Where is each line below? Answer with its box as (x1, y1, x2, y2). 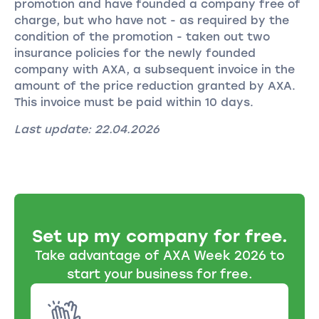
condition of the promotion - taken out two (14, 29, 270, 43)
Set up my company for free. (31, 226, 288, 247)
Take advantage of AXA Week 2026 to (34, 248, 285, 263)
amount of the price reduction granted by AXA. (14, 78, 296, 93)
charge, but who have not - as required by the (14, 13, 289, 27)
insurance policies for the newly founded (14, 46, 256, 60)
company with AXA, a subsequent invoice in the (14, 62, 295, 76)
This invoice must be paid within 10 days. (14, 95, 253, 109)
